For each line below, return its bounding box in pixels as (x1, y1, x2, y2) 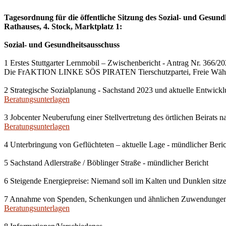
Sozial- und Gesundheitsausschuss (4, 40, 120, 49)
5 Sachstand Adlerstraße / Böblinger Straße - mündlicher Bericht (4, 158, 208, 167)
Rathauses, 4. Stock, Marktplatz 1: (4, 22, 122, 31)
